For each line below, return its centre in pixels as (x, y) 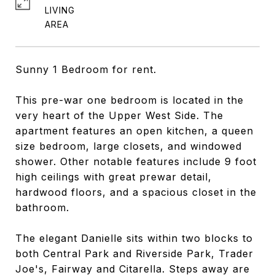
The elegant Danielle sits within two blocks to (134, 238)
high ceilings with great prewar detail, (114, 177)
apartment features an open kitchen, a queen (134, 131)
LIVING (60, 10)
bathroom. (42, 207)
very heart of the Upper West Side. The (119, 115)
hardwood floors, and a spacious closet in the (136, 192)
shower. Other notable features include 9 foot (136, 161)
